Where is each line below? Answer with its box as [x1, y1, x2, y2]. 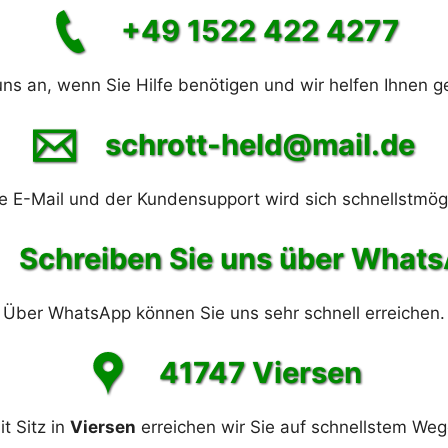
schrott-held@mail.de [105, 127, 416, 163]
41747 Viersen [158, 355, 362, 391]
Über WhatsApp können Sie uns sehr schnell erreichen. [3, 303, 445, 323]
